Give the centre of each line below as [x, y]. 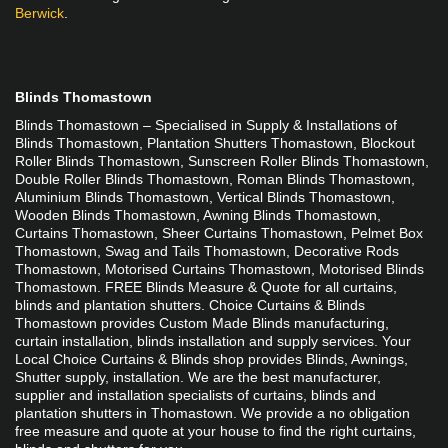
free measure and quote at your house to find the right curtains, [215, 431]
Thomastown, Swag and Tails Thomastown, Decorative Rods [207, 251]
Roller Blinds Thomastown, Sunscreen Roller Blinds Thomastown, [222, 161]
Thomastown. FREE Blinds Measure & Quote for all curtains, [206, 287]
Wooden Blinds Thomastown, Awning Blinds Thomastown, [198, 215]
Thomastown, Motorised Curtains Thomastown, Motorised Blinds [219, 269]
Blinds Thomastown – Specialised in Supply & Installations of [205, 125]
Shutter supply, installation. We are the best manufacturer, [198, 377]
